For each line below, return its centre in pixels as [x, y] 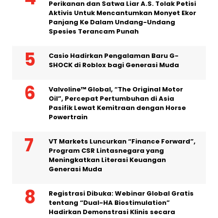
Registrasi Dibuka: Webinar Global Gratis [121, 193]
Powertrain [68, 117]
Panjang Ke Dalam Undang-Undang [112, 22]
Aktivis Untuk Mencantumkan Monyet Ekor [122, 13]
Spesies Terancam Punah [94, 31]
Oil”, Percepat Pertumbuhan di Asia [111, 98]
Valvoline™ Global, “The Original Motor [116, 89]
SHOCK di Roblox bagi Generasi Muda [114, 65]
